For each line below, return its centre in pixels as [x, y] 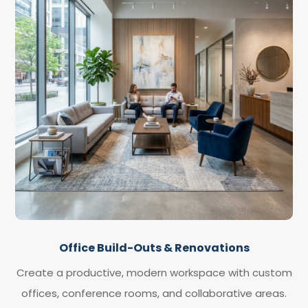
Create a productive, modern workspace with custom [154, 272]
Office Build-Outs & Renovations [154, 247]
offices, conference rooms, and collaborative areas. [154, 293]
